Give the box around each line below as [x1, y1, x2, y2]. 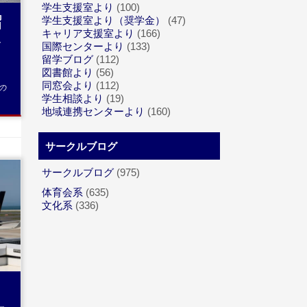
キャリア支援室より [42, 27, 134, 39]
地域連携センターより [42, 106, 145, 117]
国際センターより [42, 40, 124, 52]
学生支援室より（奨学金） [42, 14, 165, 26]
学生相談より [42, 93, 103, 104]
